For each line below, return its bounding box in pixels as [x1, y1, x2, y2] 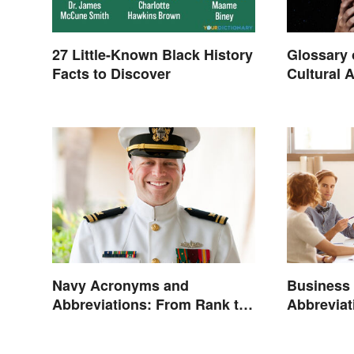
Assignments [52, 312, 141, 333]
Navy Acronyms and [52, 274, 189, 296]
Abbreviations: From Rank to [52, 293, 247, 314]
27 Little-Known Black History [52, 44, 253, 66]
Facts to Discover [52, 63, 171, 85]
